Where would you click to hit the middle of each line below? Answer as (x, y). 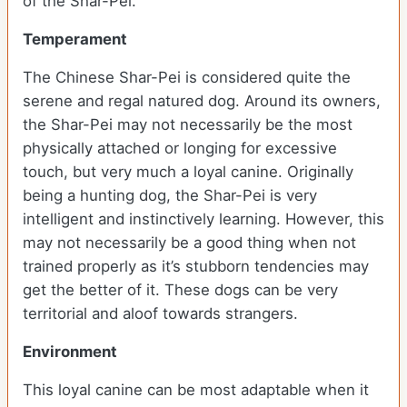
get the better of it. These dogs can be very (180, 290)
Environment (70, 352)
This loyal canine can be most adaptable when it (196, 390)
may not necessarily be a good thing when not (189, 243)
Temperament (75, 40)
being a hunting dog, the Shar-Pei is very (170, 196)
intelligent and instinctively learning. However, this (203, 219)
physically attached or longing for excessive (180, 149)
